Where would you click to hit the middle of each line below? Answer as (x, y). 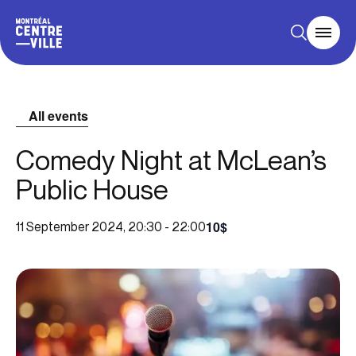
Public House (92, 190)
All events (58, 116)
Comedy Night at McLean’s (171, 161)
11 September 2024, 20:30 (89, 227)
